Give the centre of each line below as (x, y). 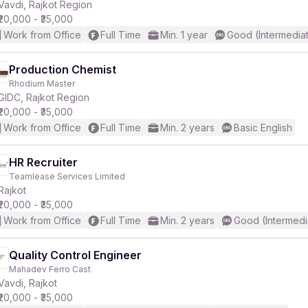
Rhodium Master (42, 84)
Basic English (263, 128)
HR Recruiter (43, 162)
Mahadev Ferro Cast (50, 269)
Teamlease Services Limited (67, 176)
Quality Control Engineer (75, 255)
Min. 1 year (184, 35)
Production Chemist (63, 69)
